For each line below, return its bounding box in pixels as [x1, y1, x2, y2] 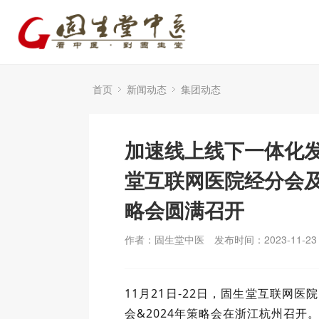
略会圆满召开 [125, 195, 244, 224]
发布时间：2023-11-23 [214, 232, 317, 246]
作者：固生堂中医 [125, 232, 204, 246]
